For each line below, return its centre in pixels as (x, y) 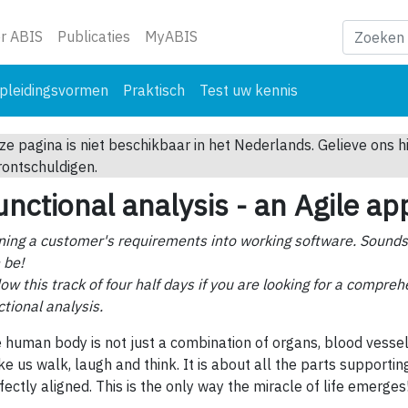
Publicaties (94, 36)
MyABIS (171, 36)
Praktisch (154, 90)
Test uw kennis (249, 90)
